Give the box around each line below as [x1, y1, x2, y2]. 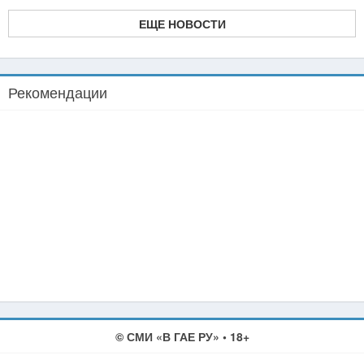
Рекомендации [8, 80, 107, 102]
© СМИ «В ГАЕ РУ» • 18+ [115, 327, 249, 344]
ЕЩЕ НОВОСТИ [138, 15, 226, 32]
